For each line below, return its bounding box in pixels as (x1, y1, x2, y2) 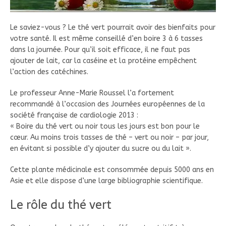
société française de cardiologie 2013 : (10, 110, 138, 120)
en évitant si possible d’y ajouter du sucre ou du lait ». (10, 144, 191, 153)
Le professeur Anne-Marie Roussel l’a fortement (10, 88, 176, 97)
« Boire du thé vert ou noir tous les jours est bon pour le (10, 122, 200, 131)
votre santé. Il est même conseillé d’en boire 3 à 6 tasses (10, 34, 203, 43)
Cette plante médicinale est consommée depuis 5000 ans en (10, 165, 214, 174)
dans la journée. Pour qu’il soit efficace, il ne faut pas (10, 45, 190, 54)
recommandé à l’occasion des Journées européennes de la (10, 99, 205, 108)
